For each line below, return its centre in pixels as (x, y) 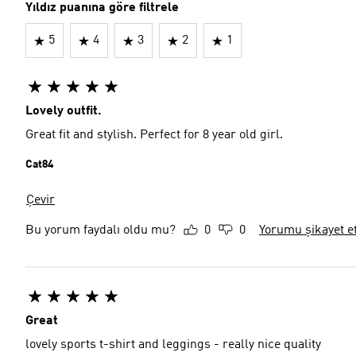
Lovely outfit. (64, 111)
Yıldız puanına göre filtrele (102, 8)
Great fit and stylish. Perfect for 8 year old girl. (154, 135)
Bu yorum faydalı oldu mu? (101, 230)
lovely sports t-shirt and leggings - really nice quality (173, 345)
